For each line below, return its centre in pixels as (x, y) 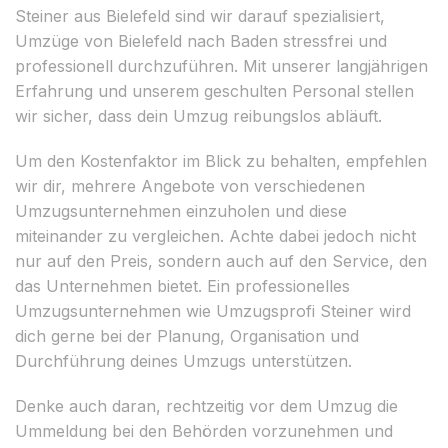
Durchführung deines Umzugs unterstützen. (183, 360)
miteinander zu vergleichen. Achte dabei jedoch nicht (215, 235)
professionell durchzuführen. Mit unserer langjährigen (221, 65)
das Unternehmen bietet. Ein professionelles (182, 285)
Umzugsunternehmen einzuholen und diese (181, 210)
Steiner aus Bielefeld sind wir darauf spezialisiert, (200, 15)
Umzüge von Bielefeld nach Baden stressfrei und (201, 40)
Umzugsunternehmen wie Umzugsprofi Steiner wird (213, 310)
